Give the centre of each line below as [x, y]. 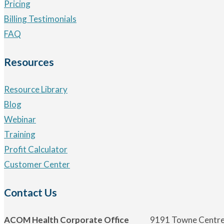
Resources [29, 62]
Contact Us [30, 192]
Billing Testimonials [40, 19]
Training [20, 134]
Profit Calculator [36, 149]
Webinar [20, 119]
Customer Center [37, 164]
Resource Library [36, 89]
